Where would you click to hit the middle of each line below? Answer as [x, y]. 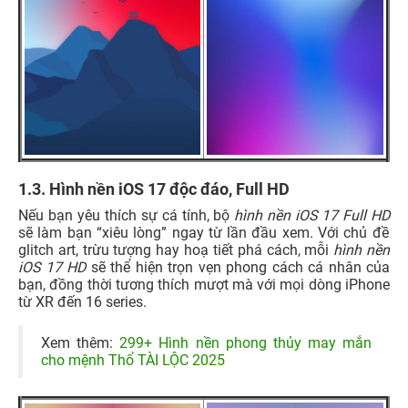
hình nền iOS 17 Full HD [312, 215]
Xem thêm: [81, 342]
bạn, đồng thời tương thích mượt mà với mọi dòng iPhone [204, 284]
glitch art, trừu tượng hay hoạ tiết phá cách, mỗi [176, 250]
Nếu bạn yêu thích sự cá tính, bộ [127, 215]
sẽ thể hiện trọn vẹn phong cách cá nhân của [238, 267]
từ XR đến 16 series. [82, 301]
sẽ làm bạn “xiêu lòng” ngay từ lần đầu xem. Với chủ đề [204, 232]
